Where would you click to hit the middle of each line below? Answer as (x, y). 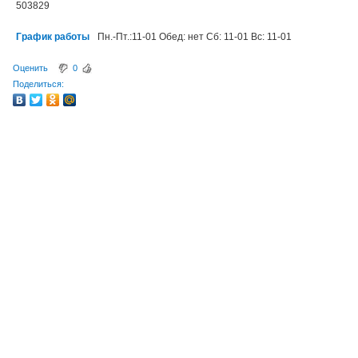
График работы (53, 37)
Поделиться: (38, 84)
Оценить (30, 68)
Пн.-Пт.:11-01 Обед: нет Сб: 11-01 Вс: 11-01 (195, 37)
